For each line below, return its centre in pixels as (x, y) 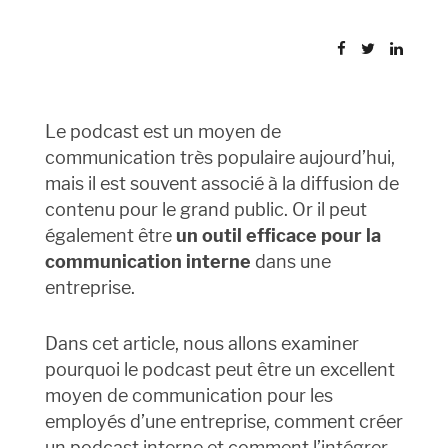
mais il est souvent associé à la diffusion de (221, 184)
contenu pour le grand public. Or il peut (205, 210)
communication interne (147, 262)
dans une (290, 262)
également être (110, 236)
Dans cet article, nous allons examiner (201, 344)
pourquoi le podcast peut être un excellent (219, 370)
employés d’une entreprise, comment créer (223, 422)
